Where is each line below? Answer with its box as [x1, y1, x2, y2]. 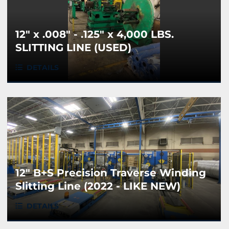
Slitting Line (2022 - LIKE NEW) [15, 180, 180, 193]
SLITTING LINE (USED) [15, 41, 131, 54]
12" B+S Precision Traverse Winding [15, 167, 206, 179]
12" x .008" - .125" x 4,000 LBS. [15, 28, 174, 41]
